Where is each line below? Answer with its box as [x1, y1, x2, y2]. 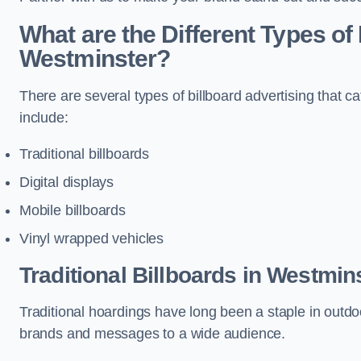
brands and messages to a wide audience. [19, 326, 285, 342]
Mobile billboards [19, 202, 126, 218]
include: [19, 110, 68, 126]
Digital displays [19, 174, 114, 190]
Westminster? [19, 45, 171, 72]
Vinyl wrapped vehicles [19, 230, 164, 247]
